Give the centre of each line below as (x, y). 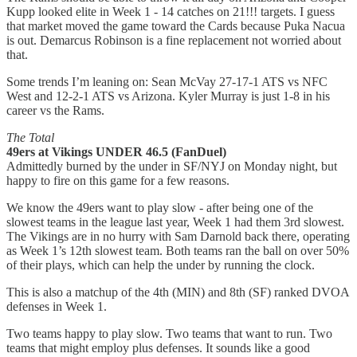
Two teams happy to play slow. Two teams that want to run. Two (169, 333)
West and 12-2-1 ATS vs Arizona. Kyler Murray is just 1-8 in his (168, 96)
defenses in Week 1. (57, 306)
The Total (30, 137)
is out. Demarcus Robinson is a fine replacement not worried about (174, 40)
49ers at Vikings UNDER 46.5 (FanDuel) (116, 151)
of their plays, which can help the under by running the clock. (161, 265)
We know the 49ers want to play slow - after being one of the (160, 207)
